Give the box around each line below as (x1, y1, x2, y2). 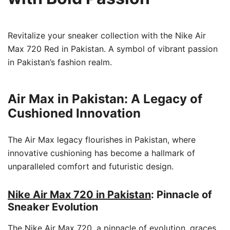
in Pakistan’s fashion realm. (8, 57, 112, 67)
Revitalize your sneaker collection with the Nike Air (8, 30, 206, 41)
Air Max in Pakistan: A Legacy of (8, 91, 202, 106)
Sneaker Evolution (8, 201, 98, 213)
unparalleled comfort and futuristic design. (8, 161, 174, 171)
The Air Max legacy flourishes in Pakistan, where (8, 135, 196, 145)
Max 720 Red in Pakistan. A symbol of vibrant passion (8, 44, 218, 54)
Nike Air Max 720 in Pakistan (8, 188, 151, 201)
